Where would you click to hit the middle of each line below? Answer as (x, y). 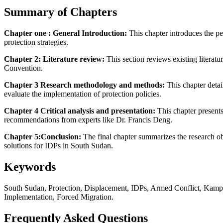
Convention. (23, 68)
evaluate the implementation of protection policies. (83, 94)
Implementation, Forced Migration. (59, 197)
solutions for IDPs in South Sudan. (58, 145)
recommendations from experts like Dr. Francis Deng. (88, 119)
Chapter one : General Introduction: (65, 33)
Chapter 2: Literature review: (54, 59)
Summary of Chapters (60, 12)
